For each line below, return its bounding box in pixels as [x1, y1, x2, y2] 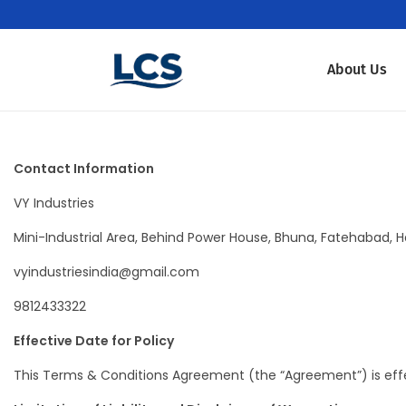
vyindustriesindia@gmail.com [14, 263, 199, 281]
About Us [327, 61, 387, 78]
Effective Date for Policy [14, 332, 174, 350]
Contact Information [14, 159, 154, 178]
